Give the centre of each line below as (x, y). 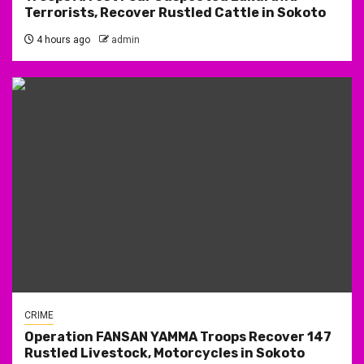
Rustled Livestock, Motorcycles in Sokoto (165, 353)
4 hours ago (62, 39)
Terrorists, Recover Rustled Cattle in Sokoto (175, 12)
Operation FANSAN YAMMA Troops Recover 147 (178, 336)
